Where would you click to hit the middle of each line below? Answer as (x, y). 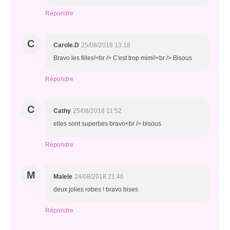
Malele (63, 177)
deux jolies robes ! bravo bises (96, 189)
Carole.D (66, 45)
